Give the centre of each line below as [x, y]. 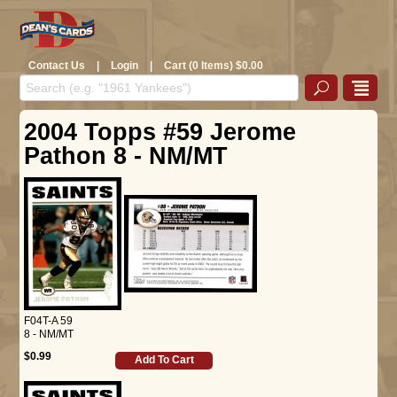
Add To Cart [164, 359]
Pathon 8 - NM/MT [126, 156]
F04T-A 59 [48, 320]
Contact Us [57, 65]
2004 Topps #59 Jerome [160, 132]
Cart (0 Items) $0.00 [214, 65]
